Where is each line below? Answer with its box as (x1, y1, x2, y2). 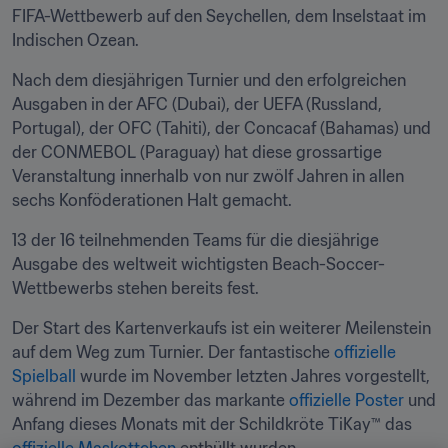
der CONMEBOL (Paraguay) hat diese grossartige (12, 142, 382, 162)
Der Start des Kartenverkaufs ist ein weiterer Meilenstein (12, 318, 431, 338)
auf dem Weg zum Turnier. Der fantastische (12, 342, 334, 362)
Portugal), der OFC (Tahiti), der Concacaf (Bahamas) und (12, 118, 431, 138)
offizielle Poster (289, 390, 404, 410)
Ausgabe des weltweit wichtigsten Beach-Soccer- (12, 254, 385, 274)
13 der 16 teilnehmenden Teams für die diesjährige (12, 230, 379, 250)
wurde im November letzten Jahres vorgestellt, (76, 366, 430, 386)
